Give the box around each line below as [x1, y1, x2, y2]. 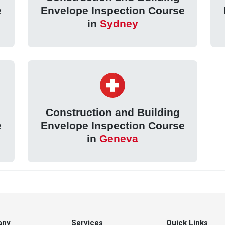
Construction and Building [45, 106, 180, 119]
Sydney [99, 18, 138, 30]
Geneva [99, 133, 138, 145]
